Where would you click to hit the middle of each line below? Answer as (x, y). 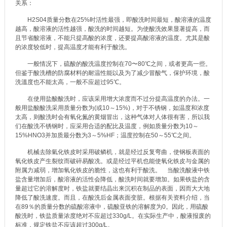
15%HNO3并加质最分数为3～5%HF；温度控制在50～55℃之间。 (105, 135)
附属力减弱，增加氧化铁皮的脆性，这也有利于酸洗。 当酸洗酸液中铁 (112, 170)
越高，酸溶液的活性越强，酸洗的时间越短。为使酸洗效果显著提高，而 (112, 29)
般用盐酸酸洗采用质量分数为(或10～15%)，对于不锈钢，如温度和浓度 (112, 108)
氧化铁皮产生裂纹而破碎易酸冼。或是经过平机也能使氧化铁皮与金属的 (112, 161)
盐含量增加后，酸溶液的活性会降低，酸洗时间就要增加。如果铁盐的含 (112, 179)
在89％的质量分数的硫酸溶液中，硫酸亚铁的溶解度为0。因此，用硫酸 (112, 206)
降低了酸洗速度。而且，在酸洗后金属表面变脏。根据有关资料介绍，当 (112, 197)
